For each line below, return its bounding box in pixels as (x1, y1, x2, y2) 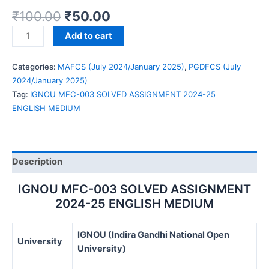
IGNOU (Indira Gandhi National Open (77, 229, 229, 240)
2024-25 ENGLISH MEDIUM (55, 196, 214, 211)
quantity (11, 151, 44, 162)
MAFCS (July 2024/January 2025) (58, 62, 184, 72)
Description (12, 156, 62, 168)
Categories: (12, 62, 58, 72)
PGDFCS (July (189, 62, 241, 72)
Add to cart (64, 31, 112, 42)
